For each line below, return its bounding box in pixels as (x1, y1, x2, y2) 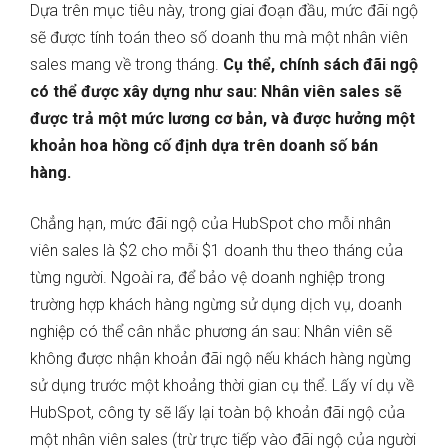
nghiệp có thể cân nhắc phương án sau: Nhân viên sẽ (30, 322, 392, 342)
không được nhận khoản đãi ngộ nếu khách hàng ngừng (30, 349, 411, 369)
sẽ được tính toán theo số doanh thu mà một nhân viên (30, 28, 408, 48)
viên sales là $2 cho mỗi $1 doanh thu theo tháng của (30, 241, 403, 261)
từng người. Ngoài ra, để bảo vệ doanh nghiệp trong (30, 268, 385, 288)
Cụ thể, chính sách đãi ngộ (223, 55, 418, 75)
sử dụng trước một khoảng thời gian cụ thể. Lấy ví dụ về (30, 376, 414, 396)
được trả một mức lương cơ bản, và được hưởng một (30, 109, 415, 129)
